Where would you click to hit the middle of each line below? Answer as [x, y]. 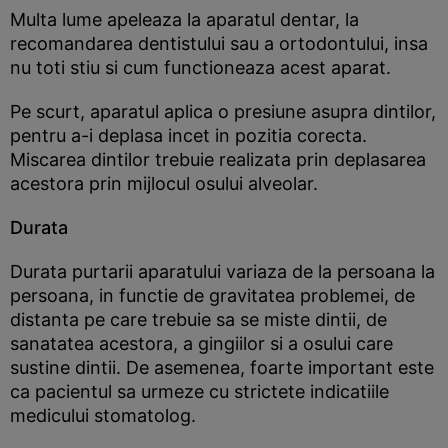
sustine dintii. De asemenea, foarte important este [222, 367]
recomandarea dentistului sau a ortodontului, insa [219, 43]
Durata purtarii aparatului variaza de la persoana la [222, 271]
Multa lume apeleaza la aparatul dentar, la [184, 19]
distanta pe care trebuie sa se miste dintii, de [198, 319]
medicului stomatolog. [103, 415]
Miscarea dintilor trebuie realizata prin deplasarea [218, 159]
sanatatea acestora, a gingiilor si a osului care [201, 343]
